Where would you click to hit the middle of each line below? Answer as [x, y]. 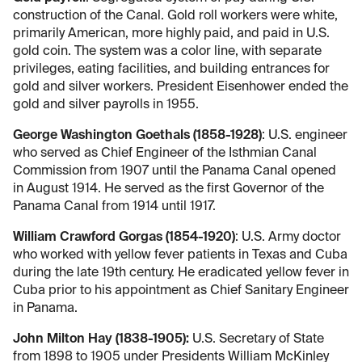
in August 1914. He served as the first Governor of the [168, 189]
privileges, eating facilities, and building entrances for [171, 69]
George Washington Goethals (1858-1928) [137, 135]
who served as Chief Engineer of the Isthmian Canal [165, 153]
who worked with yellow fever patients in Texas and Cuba [180, 255]
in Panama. [45, 308]
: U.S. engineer [305, 135]
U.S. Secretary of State [257, 339]
